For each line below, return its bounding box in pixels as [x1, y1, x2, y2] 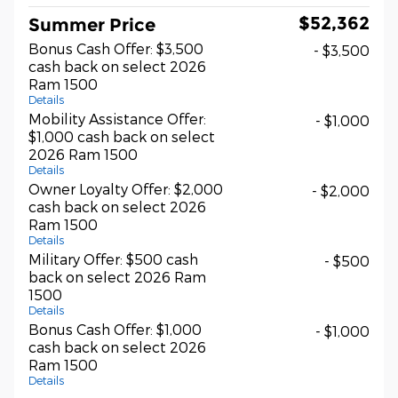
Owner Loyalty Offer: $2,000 [28, 180, 223, 197]
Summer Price [28, 14, 155, 36]
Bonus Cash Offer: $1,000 [28, 321, 202, 338]
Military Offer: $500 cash [28, 251, 198, 267]
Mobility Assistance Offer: [28, 110, 206, 127]
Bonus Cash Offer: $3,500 [28, 40, 203, 57]
